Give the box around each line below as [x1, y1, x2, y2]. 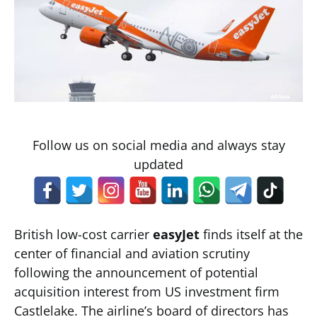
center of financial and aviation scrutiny [14, 245, 250, 262]
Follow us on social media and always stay [32, 137, 285, 154]
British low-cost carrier [14, 226, 153, 243]
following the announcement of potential [14, 264, 258, 281]
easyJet [153, 226, 200, 243]
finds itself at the [200, 226, 303, 243]
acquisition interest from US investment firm [14, 283, 279, 300]
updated [134, 156, 183, 173]
